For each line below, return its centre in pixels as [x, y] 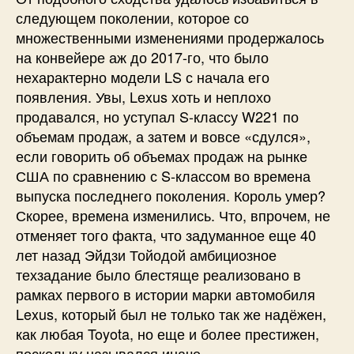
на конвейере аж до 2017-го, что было [142, 57]
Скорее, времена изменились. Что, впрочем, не [173, 215]
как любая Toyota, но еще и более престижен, [168, 334]
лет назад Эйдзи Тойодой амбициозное [146, 255]
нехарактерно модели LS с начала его [143, 77]
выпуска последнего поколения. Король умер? [171, 196]
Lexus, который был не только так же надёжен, [171, 314]
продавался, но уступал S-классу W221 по [157, 117]
